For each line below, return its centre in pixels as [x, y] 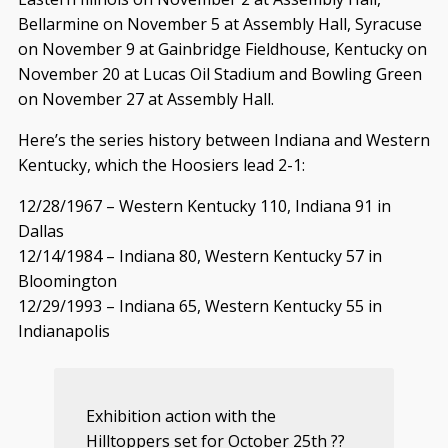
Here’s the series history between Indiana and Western [223, 139]
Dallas [40, 230]
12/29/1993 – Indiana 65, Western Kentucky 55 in [199, 305]
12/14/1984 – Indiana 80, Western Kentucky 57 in [199, 255]
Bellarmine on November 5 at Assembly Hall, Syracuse [219, 23]
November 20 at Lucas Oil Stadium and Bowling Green [219, 73]
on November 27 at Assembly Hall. [145, 98]
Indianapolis [63, 330]
